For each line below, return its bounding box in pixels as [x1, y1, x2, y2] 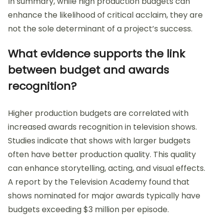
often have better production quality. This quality [8, 148, 196, 160]
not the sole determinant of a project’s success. [8, 23, 192, 34]
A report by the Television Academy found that [8, 176, 190, 188]
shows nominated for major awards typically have [8, 190, 200, 201]
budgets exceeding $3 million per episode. [8, 203, 169, 215]
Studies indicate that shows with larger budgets [8, 135, 191, 146]
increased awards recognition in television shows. [8, 121, 197, 133]
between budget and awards [8, 62, 169, 78]
